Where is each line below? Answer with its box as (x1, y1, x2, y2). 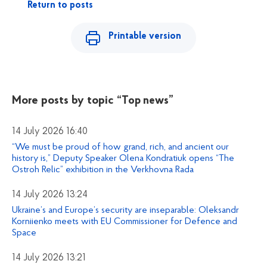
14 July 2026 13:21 (12, 253, 86, 263)
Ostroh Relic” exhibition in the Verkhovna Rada (12, 164, 194, 175)
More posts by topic (12, 94, 114, 107)
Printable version (108, 31, 181, 41)
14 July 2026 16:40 (12, 126, 88, 136)
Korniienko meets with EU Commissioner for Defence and (12, 216, 237, 226)
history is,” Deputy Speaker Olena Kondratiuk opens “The (12, 153, 234, 163)
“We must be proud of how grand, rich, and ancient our (12, 142, 229, 152)
